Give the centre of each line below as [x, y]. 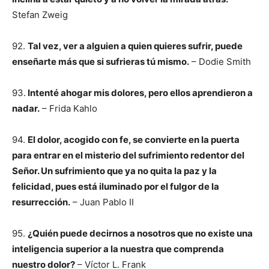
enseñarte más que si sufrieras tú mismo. [101, 62]
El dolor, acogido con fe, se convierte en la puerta [134, 140]
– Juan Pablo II [102, 202]
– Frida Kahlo [68, 108]
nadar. [26, 108]
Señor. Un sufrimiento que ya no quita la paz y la [114, 171]
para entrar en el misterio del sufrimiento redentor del [128, 155]
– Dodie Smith [220, 62]
